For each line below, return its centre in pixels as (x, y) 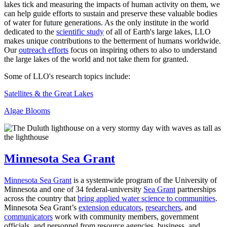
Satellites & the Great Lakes (49, 94)
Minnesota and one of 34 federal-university (74, 190)
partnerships (196, 190)
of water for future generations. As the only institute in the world (106, 23)
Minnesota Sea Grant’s (41, 208)
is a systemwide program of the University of (144, 180)
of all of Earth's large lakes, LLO (157, 32)
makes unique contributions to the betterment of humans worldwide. (112, 41)
